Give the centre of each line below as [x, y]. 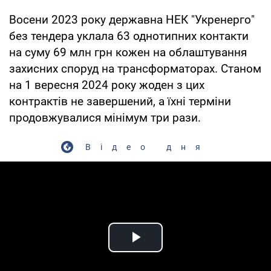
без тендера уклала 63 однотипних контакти [129, 36]
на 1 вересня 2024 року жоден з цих [107, 85]
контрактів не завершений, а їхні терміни [120, 101]
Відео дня [148, 147]
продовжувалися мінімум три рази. [105, 117]
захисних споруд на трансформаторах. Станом [135, 68]
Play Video [179, 251]
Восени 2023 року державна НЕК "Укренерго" [132, 19]
